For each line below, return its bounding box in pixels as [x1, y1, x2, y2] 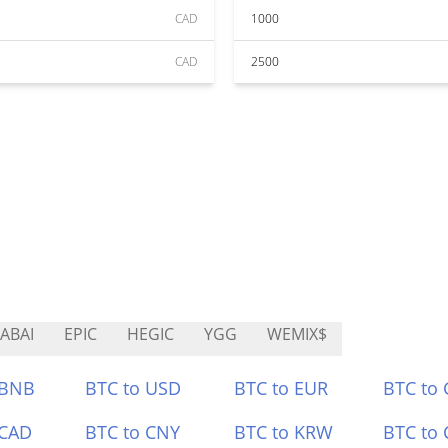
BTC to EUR [234, 376, 328, 400]
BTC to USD [85, 376, 182, 400]
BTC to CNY [85, 420, 181, 444]
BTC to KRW [234, 420, 333, 444]
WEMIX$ [267, 323, 327, 345]
